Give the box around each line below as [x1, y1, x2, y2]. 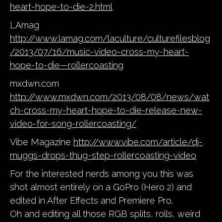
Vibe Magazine [10, 136, 73, 147]
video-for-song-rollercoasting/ [10, 118, 136, 129]
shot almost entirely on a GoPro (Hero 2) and [10, 181, 192, 192]
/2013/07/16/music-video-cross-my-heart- [10, 46, 189, 57]
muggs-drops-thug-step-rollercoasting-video [10, 150, 196, 161]
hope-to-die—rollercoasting [10, 59, 123, 70]
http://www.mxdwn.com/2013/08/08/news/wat [10, 91, 209, 102]
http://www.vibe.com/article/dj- [73, 136, 203, 147]
